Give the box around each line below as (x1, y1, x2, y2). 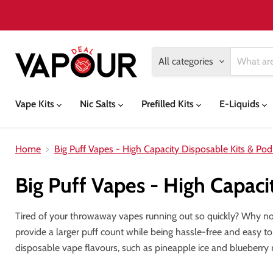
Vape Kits (15, 98, 57, 110)
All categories (158, 55, 213, 67)
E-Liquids (219, 98, 262, 110)
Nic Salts (80, 98, 118, 110)
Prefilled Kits (141, 98, 196, 110)
